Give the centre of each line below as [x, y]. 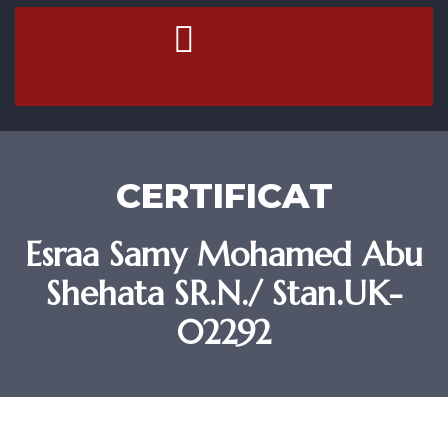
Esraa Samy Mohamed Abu [224, 254]
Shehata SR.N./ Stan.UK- [224, 293]
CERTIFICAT [224, 195]
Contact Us [224, 77]
